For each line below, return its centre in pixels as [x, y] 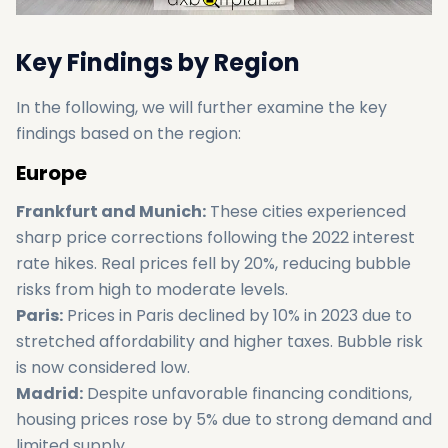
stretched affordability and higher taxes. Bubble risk [219, 341]
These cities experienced [306, 211]
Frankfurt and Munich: [111, 211]
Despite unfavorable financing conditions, [247, 393]
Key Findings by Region [158, 62]
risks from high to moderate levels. [152, 289]
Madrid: [49, 393]
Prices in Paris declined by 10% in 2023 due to [237, 315]
